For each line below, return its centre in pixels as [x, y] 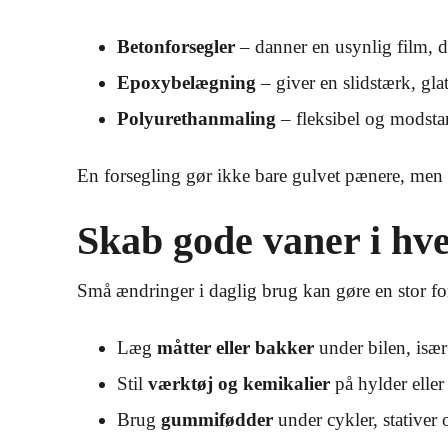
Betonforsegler [176, 46]
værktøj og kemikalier [239, 383]
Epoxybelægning [186, 82]
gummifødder [217, 419]
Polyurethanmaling [196, 118]
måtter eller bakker [235, 347]
